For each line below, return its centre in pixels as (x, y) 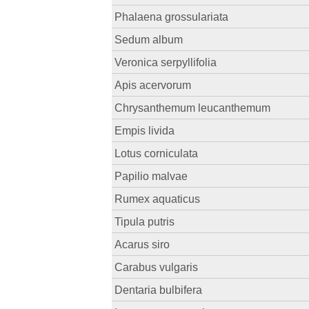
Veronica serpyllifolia (166, 62)
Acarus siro (142, 245)
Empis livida (145, 131)
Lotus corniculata (157, 153)
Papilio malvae (151, 176)
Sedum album (149, 40)
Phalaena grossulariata (172, 17)
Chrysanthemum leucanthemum (193, 108)
